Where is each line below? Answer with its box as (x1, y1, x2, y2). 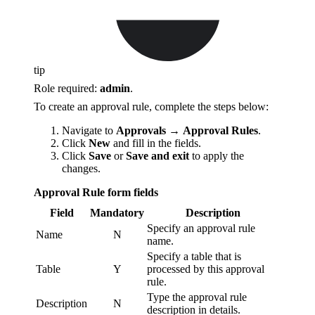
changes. (62, 162, 101, 174)
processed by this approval (147, 262, 264, 275)
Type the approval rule (147, 290, 247, 303)
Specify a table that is (147, 250, 241, 262)
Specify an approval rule (147, 221, 255, 234)
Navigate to (62, 124, 116, 136)
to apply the (189, 149, 244, 162)
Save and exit (126, 149, 189, 162)
